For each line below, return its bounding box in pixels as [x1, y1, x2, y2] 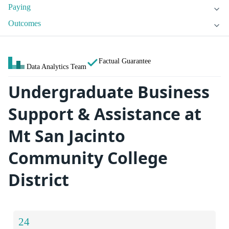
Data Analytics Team [27, 62, 86, 71]
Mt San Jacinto [8, 125, 125, 147]
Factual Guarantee [99, 57, 151, 65]
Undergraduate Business [8, 81, 210, 103]
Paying [8, 3, 31, 12]
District [8, 169, 69, 191]
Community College [8, 147, 168, 169]
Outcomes [8, 19, 41, 28]
